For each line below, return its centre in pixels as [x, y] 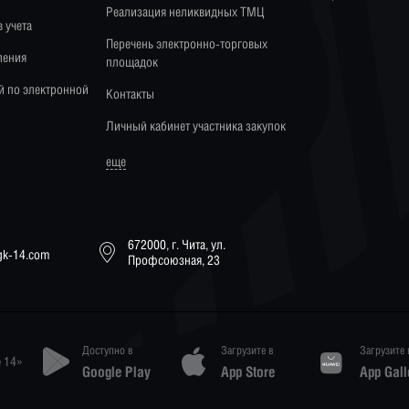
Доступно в [108, 351]
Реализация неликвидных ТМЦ [185, 11]
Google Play [117, 372]
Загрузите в [248, 351]
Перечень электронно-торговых [187, 43]
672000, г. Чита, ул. [177, 244]
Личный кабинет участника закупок [196, 125]
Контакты [130, 93]
